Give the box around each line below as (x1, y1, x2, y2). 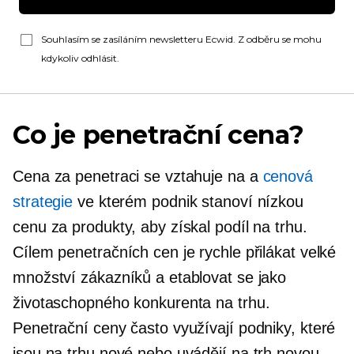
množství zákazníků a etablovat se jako (13, 269, 287, 286)
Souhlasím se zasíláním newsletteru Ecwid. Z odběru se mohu (41, 33, 322, 45)
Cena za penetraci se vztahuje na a (13, 168, 263, 185)
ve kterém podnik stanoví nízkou (73, 193, 303, 210)
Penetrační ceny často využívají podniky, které (13, 319, 336, 337)
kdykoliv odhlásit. (41, 52, 119, 64)
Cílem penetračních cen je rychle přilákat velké (13, 243, 337, 261)
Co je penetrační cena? (13, 119, 304, 150)
